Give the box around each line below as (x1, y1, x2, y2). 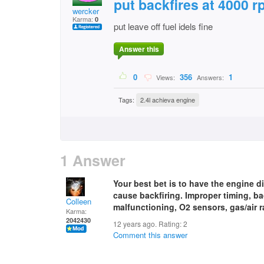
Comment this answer (113, 229, 187, 240)
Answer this (118, 44, 159, 55)
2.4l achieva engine (140, 95, 195, 105)
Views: (153, 72, 177, 82)
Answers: (195, 72, 226, 82)
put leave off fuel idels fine (114, 20, 213, 32)
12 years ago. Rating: (113, 219, 183, 229)
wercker (72, 5, 99, 16)
